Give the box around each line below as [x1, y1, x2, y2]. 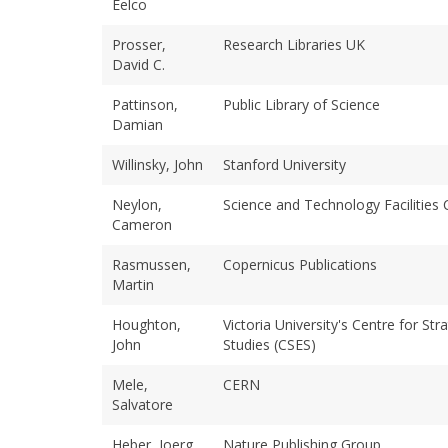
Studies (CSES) [223, 334, 316, 354]
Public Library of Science [223, 94, 380, 114]
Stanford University [223, 154, 346, 174]
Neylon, [112, 194, 162, 214]
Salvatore [112, 394, 173, 414]
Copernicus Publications [223, 254, 377, 274]
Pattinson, [112, 94, 178, 114]
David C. [112, 54, 165, 74]
